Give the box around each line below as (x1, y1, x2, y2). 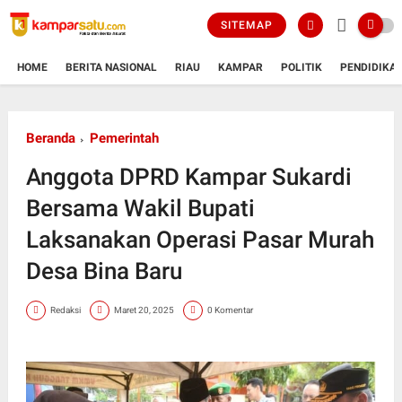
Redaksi (49, 305, 81, 316)
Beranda (25, 129, 75, 146)
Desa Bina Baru (25, 257, 182, 284)
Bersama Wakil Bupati (25, 194, 255, 222)
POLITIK (280, 60, 322, 74)
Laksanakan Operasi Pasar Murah (25, 225, 374, 253)
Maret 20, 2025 (113, 305, 174, 316)
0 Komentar (206, 305, 253, 316)
